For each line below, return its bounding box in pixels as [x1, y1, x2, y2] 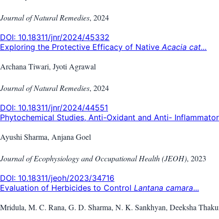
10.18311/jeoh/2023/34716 [18, 173, 114, 183]
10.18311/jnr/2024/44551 [18, 102, 108, 112]
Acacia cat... [162, 42, 207, 52]
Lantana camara [134, 182, 193, 193]
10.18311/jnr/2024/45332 [18, 32, 109, 42]
